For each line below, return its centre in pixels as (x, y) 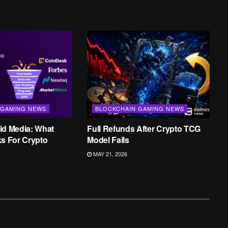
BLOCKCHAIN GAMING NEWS (140, 109)
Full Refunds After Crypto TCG (144, 129)
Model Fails (108, 140)
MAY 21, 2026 (110, 154)
